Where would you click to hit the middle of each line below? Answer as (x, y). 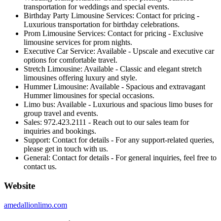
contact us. (40, 167)
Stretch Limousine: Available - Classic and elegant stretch (113, 69)
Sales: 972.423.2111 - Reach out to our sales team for (106, 122)
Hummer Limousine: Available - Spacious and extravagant (114, 87)
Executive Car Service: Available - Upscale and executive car (119, 51)
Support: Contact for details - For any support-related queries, (119, 140)
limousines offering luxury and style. (80, 78)
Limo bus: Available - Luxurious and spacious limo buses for (118, 105)
